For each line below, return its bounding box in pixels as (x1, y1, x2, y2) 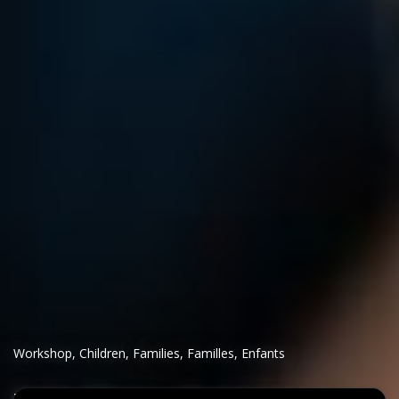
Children (79, 345, 126, 362)
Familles (187, 345, 234, 362)
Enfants (241, 345, 285, 362)
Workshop (13, 345, 72, 362)
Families (133, 345, 180, 362)
